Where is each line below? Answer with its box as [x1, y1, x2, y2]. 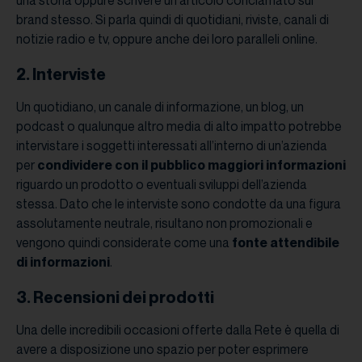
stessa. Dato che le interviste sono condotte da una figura [16, 196, 341, 213]
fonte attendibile [232, 234, 339, 251]
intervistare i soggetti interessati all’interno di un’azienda [16, 137, 327, 154]
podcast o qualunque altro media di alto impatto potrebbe [16, 118, 342, 135]
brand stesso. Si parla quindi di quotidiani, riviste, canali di [16, 11, 329, 28]
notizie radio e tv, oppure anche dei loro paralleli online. [16, 31, 318, 48]
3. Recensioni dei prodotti [16, 288, 214, 308]
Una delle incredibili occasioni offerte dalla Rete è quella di [16, 322, 339, 339]
